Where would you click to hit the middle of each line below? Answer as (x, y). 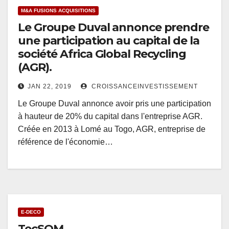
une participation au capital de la (109, 41)
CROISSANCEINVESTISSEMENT (144, 87)
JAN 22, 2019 (50, 87)
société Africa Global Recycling (102, 54)
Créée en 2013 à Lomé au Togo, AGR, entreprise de (112, 129)
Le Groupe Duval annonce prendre (113, 28)
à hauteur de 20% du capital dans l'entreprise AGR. (110, 117)
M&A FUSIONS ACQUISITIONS (58, 11)
